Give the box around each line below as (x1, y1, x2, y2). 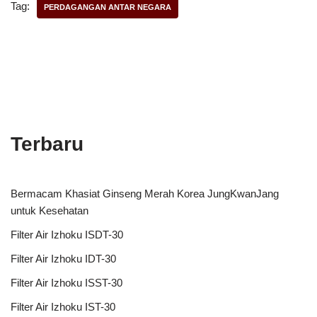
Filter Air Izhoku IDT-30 (11, 252, 116, 265)
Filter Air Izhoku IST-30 (11, 300, 115, 313)
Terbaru (11, 132, 83, 155)
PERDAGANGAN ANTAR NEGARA (44, 2, 171, 11)
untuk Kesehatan (11, 204, 88, 217)
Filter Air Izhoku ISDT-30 (11, 228, 123, 241)
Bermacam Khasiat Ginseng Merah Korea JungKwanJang (11, 187, 279, 200)
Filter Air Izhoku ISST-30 (11, 276, 122, 289)
